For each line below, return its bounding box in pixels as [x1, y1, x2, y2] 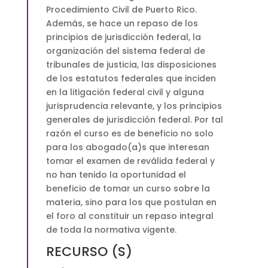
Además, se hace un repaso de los [45, 17, 198, 30]
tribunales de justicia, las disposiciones [45, 59, 217, 71]
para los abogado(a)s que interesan [45, 141, 209, 154]
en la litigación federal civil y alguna [45, 86, 204, 99]
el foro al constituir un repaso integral [45, 210, 214, 223]
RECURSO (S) [45, 242, 132, 261]
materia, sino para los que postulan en [45, 196, 217, 209]
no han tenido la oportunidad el [45, 169, 186, 181]
